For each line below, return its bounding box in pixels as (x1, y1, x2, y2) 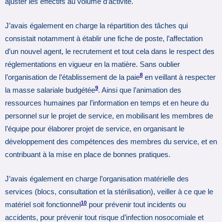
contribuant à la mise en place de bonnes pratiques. (5, 150, 170, 159)
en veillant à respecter (143, 73, 216, 81)
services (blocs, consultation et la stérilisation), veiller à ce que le (5, 188, 213, 196)
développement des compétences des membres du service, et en (5, 137, 217, 146)
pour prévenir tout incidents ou (87, 201, 186, 209)
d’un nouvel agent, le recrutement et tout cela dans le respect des (5, 47, 215, 55)
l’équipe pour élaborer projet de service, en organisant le (5, 124, 184, 133)
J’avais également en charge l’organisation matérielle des (5, 175, 189, 183)
